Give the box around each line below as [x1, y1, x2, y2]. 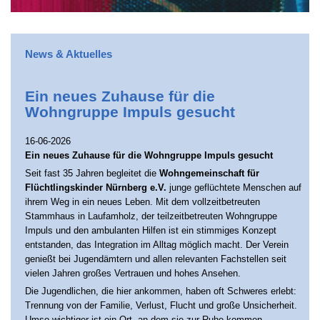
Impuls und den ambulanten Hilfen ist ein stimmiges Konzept [25, 225, 276, 236]
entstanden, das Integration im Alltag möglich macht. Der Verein [25, 239, 289, 250]
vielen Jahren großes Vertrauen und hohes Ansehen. [25, 268, 241, 279]
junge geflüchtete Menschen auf [166, 182, 301, 193]
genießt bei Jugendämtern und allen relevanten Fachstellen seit [25, 254, 286, 264]
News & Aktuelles [25, 48, 112, 60]
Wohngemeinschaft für [159, 168, 259, 179]
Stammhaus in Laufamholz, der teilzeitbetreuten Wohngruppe [25, 211, 277, 221]
